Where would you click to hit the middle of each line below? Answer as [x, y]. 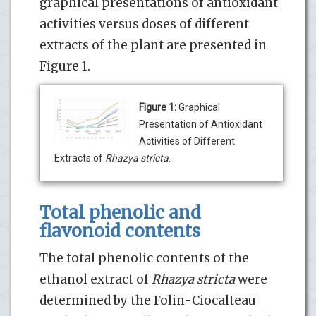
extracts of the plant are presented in [153, 45]
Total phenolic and [120, 212]
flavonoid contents [120, 231]
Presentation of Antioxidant [201, 124]
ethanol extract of [96, 279]
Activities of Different [187, 141]
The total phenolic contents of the [144, 258]
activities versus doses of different [144, 24]
